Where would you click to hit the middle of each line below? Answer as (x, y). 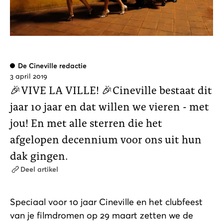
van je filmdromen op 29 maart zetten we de (102, 216)
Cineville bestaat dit (162, 90)
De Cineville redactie (52, 66)
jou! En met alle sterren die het (86, 123)
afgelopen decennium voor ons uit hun (106, 139)
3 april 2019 (29, 76)
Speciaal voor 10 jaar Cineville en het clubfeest (106, 202)
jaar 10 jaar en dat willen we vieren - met (110, 106)
